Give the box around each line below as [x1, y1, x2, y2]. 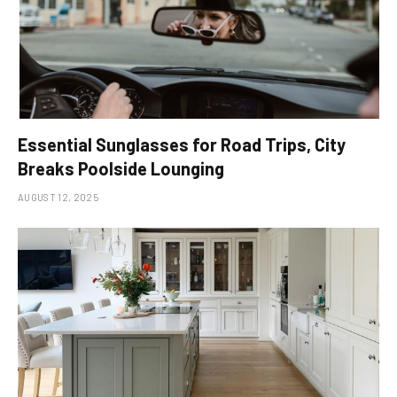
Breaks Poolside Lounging [18, 158, 224, 180]
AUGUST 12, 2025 [18, 191, 98, 204]
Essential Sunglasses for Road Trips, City [18, 134, 346, 156]
